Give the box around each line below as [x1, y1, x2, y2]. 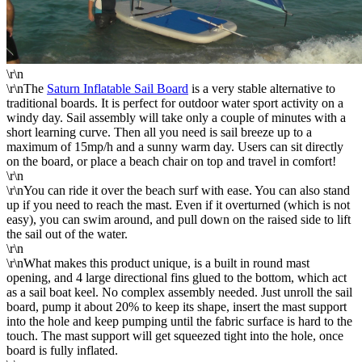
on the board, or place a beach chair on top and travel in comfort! [6, 154, 336, 168]
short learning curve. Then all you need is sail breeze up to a [6, 124, 312, 139]
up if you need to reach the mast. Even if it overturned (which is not [6, 197, 350, 212]
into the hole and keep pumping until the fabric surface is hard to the [6, 314, 352, 328]
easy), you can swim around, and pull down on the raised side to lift [6, 212, 351, 226]
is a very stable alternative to [188, 81, 335, 95]
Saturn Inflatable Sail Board [47, 81, 188, 95]
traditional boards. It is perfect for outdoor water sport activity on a [6, 95, 343, 110]
